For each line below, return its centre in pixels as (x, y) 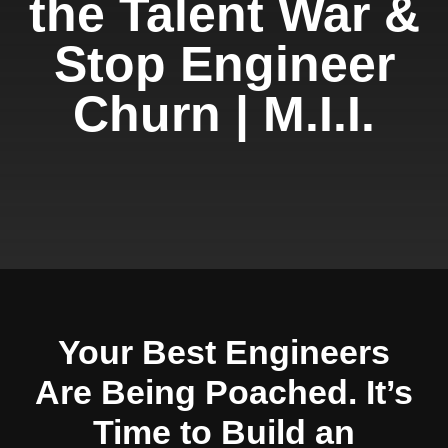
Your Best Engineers (224, 352)
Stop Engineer (224, 64)
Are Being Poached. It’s (224, 392)
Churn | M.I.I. (224, 114)
